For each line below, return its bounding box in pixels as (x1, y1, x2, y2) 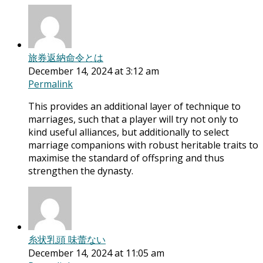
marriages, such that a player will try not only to (28, 113, 238, 126)
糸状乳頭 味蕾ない (28, 233, 106, 247)
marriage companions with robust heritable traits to (28, 139, 258, 152)
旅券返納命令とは (28, 51, 103, 65)
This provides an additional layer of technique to (28, 100, 241, 113)
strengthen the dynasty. (28, 164, 133, 178)
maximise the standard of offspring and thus (28, 151, 224, 165)
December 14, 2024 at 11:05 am (28, 247, 164, 260)
